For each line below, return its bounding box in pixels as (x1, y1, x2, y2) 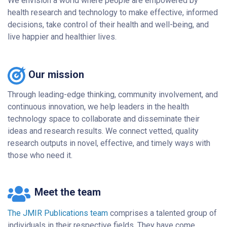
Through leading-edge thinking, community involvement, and (8, 90, 218, 100)
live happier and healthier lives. (8, 32, 117, 42)
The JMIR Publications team (8, 208, 108, 218)
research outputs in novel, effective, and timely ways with (8, 138, 210, 148)
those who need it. (8, 150, 72, 161)
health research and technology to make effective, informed (8, 8, 218, 18)
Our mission (26, 68, 85, 81)
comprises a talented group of (108, 208, 217, 218)
